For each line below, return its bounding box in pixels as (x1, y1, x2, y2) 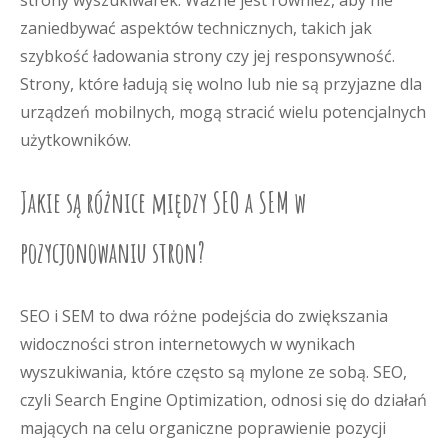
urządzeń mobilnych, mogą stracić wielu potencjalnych (20, 101, 426, 123)
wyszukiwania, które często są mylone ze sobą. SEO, (20, 361, 407, 383)
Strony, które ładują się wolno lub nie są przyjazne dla (20, 73, 422, 95)
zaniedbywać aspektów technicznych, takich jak (20, 17, 372, 39)
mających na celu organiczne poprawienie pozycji (20, 417, 386, 439)
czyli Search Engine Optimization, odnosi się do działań (20, 389, 427, 411)
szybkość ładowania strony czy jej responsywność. (20, 45, 395, 67)
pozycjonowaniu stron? (20, 235, 205, 270)
